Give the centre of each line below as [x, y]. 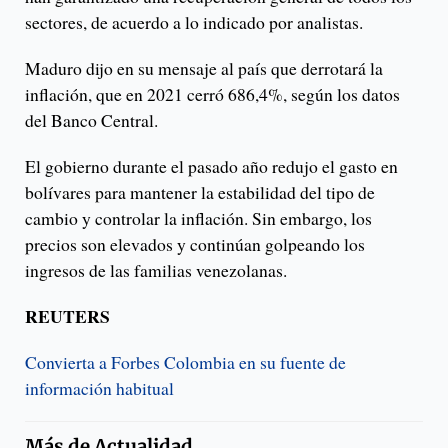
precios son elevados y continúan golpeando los [195, 244]
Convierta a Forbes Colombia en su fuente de [185, 362]
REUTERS [67, 316]
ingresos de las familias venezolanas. [156, 270]
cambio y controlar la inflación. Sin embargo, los [198, 218]
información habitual [99, 388]
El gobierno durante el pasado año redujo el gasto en [211, 166]
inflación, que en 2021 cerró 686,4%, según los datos [212, 94]
